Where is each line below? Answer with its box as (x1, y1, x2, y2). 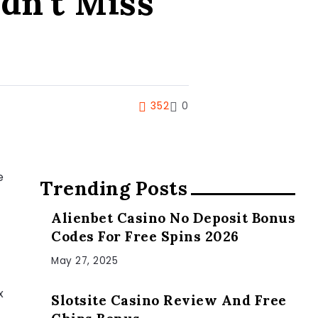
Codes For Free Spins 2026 (51, 227, 239, 245)
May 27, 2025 (51, 253, 118, 268)
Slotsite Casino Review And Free (51, 291, 287, 309)
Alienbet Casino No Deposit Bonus (51, 209, 295, 226)
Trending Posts (40, 175, 187, 200)
